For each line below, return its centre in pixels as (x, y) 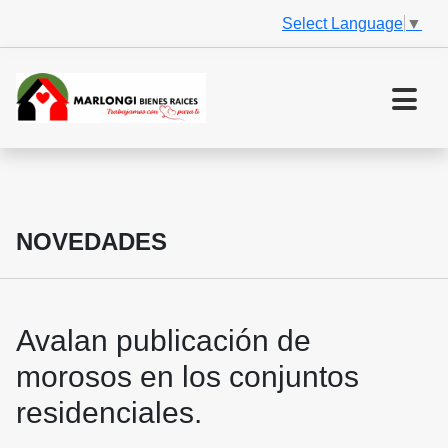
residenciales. (109, 413)
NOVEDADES (91, 242)
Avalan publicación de (163, 341)
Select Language (342, 23)
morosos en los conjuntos (187, 377)
